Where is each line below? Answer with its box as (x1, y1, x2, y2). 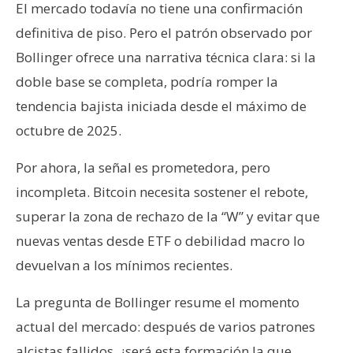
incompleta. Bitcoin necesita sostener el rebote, (16, 182, 308, 201)
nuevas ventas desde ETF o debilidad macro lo (16, 231, 305, 250)
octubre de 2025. (16, 121, 121, 139)
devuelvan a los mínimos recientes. (16, 255, 232, 274)
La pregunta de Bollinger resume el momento (16, 292, 299, 311)
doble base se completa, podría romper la (16, 72, 278, 91)
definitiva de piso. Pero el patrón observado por (16, 23, 312, 42)
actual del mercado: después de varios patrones (16, 317, 315, 336)
